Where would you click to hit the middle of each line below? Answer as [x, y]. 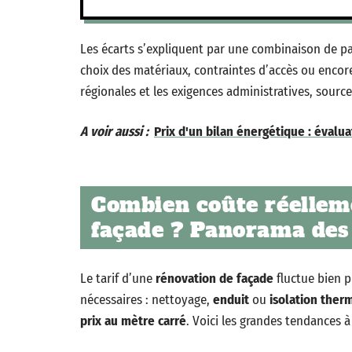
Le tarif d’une [118, 279]
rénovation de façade [214, 279]
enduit [231, 300]
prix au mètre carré [133, 321]
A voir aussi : [114, 132]
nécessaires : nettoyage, [147, 300]
